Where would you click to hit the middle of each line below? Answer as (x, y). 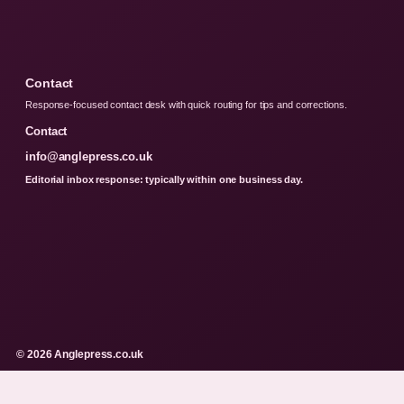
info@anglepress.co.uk (89, 156)
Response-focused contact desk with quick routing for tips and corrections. (186, 104)
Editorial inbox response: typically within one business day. (164, 179)
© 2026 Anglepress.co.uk (80, 354)
